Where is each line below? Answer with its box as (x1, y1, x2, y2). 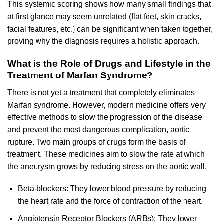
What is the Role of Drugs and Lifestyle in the (7, 58, 211, 69)
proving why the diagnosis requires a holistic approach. (7, 37, 199, 46)
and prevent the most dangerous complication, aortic (7, 125, 189, 134)
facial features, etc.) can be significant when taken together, (7, 25, 213, 34)
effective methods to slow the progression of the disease (7, 112, 202, 121)
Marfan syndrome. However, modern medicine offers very (7, 100, 206, 109)
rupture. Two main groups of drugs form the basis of (7, 137, 185, 146)
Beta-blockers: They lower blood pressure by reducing (17, 184, 206, 193)
